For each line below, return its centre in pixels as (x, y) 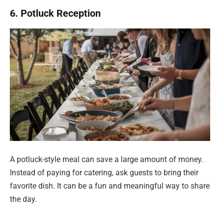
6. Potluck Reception (55, 14)
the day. (23, 199)
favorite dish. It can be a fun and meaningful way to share (110, 186)
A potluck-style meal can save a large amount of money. (107, 160)
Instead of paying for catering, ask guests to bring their (104, 173)
